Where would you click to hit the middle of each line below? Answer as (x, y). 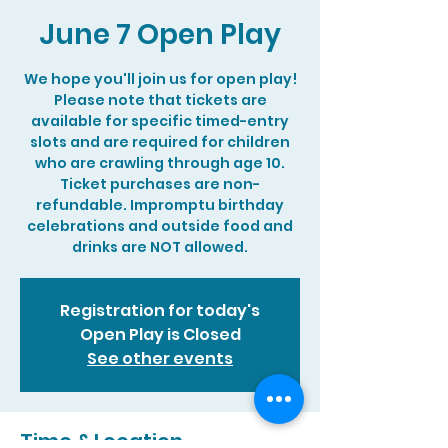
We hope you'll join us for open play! (160, 79)
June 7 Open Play (160, 34)
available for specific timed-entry (160, 121)
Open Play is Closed (160, 334)
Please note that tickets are (160, 100)
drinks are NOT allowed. (160, 247)
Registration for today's (160, 310)
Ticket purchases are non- (160, 184)
